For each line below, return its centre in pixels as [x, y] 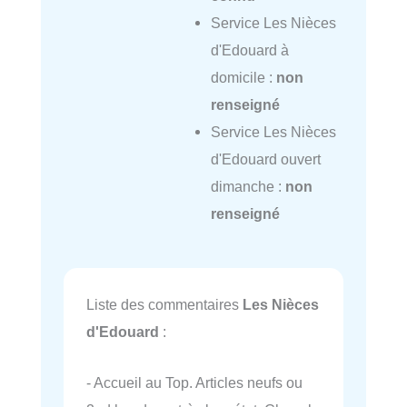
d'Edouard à [249, 50]
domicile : [243, 78]
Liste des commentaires [164, 305]
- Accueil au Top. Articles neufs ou [194, 383]
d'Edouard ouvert [265, 159]
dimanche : [248, 187]
